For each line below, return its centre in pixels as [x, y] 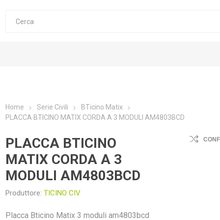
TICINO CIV [62, 193]
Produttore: [24, 193]
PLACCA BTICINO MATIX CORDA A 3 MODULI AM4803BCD [95, 117]
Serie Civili [53, 107]
